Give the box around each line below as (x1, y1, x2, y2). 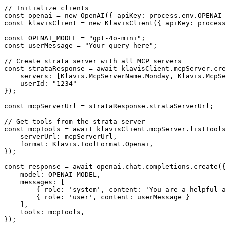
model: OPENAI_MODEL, (4, 170, 101, 178)
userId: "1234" (4, 79, 77, 87)
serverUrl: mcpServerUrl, (4, 132, 117, 140)
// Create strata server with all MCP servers (4, 56, 182, 65)
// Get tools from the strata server (4, 117, 145, 125)
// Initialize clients (4, 4, 89, 12)
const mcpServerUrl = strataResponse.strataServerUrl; (4, 102, 214, 110)
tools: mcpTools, (4, 208, 85, 216)
